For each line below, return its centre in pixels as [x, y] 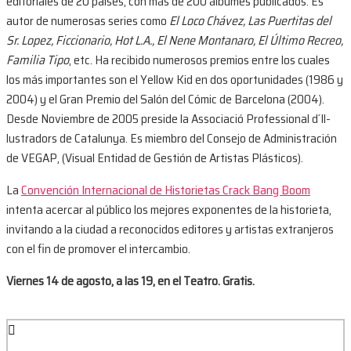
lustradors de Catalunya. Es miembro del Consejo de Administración [172, 139]
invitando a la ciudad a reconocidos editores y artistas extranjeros [170, 230]
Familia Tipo [38, 60]
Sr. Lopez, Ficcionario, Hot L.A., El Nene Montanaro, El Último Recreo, [175, 41]
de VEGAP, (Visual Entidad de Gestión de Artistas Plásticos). [155, 158]
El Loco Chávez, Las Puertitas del [250, 21]
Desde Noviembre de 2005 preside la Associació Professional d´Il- [168, 119]
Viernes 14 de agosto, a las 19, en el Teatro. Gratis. [130, 281]
